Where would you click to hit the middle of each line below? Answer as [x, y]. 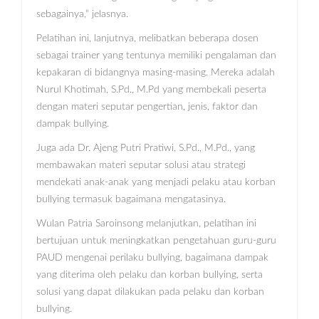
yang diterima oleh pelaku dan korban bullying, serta [150, 275]
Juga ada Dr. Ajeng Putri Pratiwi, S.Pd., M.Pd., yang [146, 148]
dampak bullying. [73, 124]
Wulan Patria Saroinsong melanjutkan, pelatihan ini [146, 224]
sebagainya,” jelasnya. [82, 15]
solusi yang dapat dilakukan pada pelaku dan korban [150, 292]
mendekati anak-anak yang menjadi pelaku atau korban [156, 183]
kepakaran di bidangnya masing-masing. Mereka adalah [156, 73]
